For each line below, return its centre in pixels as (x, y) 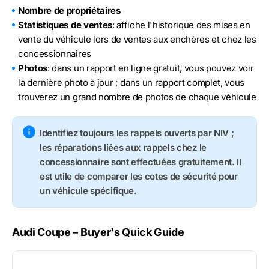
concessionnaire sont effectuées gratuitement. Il (141, 162)
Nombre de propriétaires (69, 10)
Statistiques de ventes (65, 25)
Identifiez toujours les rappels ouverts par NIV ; (137, 133)
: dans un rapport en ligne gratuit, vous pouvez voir (151, 68)
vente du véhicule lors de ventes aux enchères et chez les (137, 39)
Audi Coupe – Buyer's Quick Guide (98, 232)
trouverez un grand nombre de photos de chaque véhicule (137, 97)
